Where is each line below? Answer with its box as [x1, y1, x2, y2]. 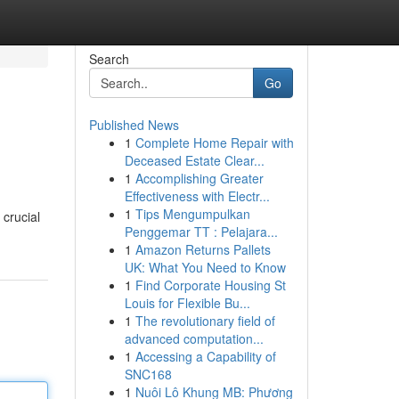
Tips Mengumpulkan [134, 205, 250, 223]
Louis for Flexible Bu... [124, 294, 250, 312]
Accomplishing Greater [134, 169, 264, 187]
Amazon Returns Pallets [134, 240, 271, 258]
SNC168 [124, 365, 172, 383]
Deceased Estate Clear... [124, 151, 265, 169]
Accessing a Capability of [134, 347, 276, 365]
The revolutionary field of [134, 312, 275, 330]
